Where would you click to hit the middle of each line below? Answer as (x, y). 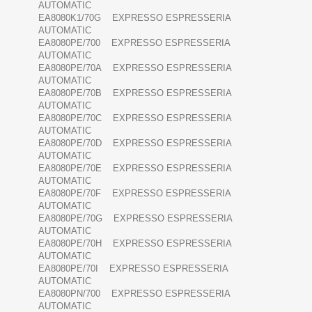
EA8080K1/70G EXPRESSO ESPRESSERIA (134, 18)
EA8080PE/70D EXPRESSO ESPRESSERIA (135, 143)
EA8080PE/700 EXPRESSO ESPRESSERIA (134, 43)
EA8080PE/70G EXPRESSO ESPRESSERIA (135, 219)
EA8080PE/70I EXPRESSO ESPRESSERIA (133, 269)
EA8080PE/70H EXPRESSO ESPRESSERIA (135, 244)
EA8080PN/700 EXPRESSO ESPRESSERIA (134, 294)
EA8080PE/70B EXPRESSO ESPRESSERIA (135, 93)
